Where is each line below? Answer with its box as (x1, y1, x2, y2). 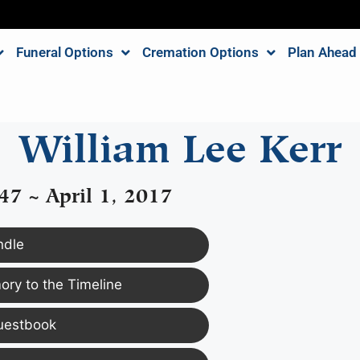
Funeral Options (15, 44, 113, 60)
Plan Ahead (287, 44, 357, 60)
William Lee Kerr (18, 133, 342, 152)
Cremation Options (141, 44, 259, 60)
